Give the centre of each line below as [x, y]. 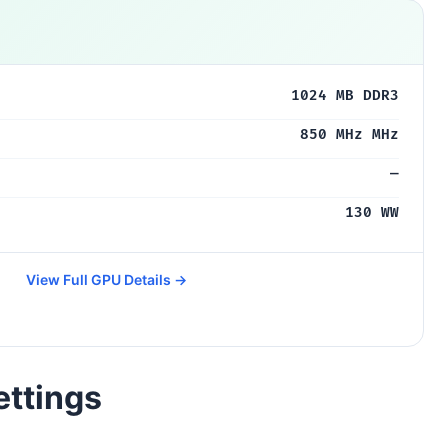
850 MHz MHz [349, 134]
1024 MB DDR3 [345, 95]
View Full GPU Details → [106, 279]
